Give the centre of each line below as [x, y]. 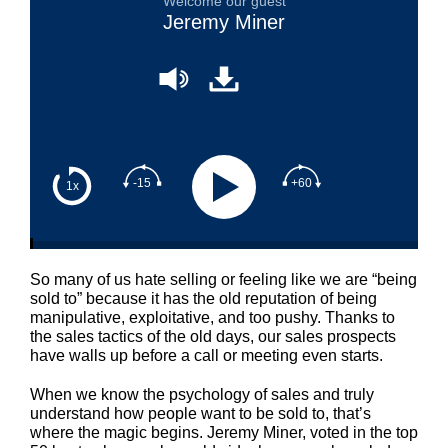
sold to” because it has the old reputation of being [203, 298]
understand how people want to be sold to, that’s [200, 413]
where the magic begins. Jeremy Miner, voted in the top [224, 432]
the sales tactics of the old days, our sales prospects [213, 336]
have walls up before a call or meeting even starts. [206, 355]
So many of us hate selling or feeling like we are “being [223, 279]
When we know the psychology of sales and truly [202, 394]
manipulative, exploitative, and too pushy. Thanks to [212, 317]
